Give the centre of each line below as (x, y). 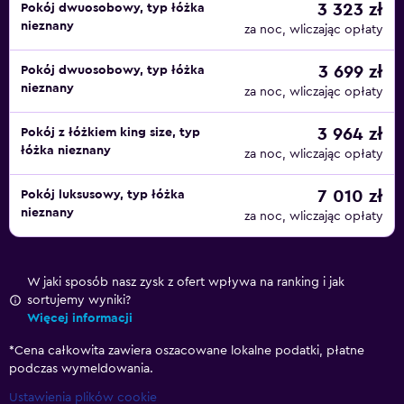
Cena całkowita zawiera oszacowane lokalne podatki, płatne (189, 351)
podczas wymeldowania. (81, 369)
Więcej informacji (80, 318)
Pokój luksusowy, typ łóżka (103, 195)
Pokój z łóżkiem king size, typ (110, 133)
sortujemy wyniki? (79, 300)
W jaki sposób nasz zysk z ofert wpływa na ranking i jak (186, 282)
